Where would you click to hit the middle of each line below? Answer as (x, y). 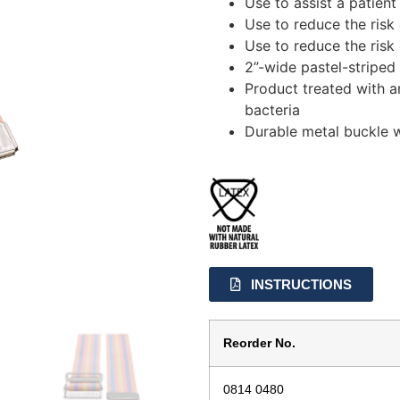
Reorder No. (259, 342)
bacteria (272, 110)
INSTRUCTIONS (301, 284)
